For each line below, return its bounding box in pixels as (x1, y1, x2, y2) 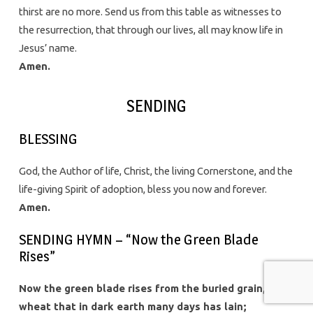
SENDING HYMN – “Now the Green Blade (18, 230, 259, 248)
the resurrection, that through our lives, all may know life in (18, 24, 283, 36)
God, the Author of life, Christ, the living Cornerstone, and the (18, 164, 293, 177)
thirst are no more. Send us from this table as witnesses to (18, 6, 282, 18)
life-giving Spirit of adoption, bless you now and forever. (18, 182, 267, 195)
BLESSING (18, 129, 78, 147)
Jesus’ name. (18, 42, 77, 54)
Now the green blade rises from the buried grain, (18, 282, 265, 294)
